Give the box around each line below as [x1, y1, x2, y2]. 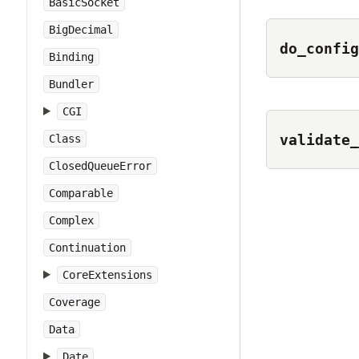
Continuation [49, 241, 126, 254]
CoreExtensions [62, 268, 152, 281]
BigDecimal [49, 23, 113, 36]
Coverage [49, 296, 100, 309]
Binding [49, 50, 94, 63]
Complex [49, 214, 94, 227]
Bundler [49, 78, 94, 91]
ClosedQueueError [49, 159, 151, 172]
